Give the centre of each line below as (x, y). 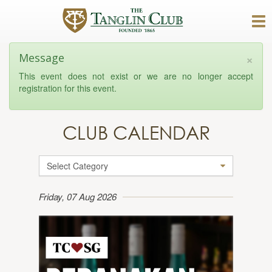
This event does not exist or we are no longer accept (136, 76)
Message (42, 58)
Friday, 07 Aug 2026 (78, 196)
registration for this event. (68, 88)
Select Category (77, 166)
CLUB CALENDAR (136, 132)
